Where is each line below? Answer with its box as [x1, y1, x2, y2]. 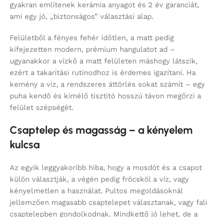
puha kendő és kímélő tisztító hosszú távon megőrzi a [10, 91, 201, 100]
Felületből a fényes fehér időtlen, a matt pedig [10, 33, 174, 42]
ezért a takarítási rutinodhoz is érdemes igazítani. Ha [10, 68, 196, 77]
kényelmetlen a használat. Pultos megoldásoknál [10, 186, 183, 195]
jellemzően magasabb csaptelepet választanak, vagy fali [10, 198, 207, 207]
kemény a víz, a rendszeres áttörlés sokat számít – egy [10, 79, 205, 89]
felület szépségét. [10, 103, 74, 112]
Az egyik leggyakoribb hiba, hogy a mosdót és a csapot [10, 163, 202, 172]
